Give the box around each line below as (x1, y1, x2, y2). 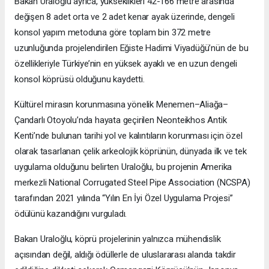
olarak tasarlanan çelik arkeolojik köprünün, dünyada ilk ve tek (14, 146, 247, 157)
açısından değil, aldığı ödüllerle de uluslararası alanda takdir (14, 249, 236, 261)
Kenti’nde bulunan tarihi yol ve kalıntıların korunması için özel (14, 130, 243, 142)
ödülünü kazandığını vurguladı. (14, 208, 127, 220)
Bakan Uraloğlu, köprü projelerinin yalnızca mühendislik (14, 234, 221, 245)
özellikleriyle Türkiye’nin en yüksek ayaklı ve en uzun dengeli (14, 58, 238, 70)
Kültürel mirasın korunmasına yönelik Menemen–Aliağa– (14, 99, 229, 110)
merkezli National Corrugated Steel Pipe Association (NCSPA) (14, 177, 250, 189)
